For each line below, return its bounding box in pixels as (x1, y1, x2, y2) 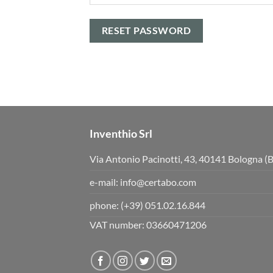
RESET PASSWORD (101, 25, 191, 37)
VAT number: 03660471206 (90, 219, 207, 231)
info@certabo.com (120, 176, 196, 188)
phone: (90, 199, 121, 211)
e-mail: (90, 176, 120, 188)
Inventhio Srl (90, 127, 152, 141)
